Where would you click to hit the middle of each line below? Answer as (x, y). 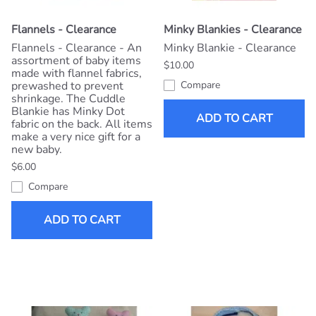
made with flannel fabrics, (77, 74)
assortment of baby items (76, 61)
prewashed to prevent (67, 86)
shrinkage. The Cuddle (68, 99)
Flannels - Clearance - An (77, 48)
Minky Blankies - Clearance (233, 30)
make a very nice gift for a (76, 137)
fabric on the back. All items (82, 124)
